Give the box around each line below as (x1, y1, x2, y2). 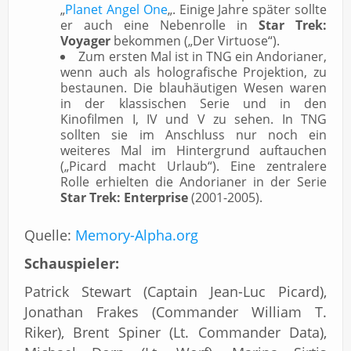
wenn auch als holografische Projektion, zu (60, 63, 327, 81)
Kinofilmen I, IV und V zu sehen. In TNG (60, 110, 327, 128)
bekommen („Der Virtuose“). (110, 31, 280, 49)
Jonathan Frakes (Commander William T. (24, 302, 327, 321)
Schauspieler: (24, 253, 119, 273)
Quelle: (24, 225, 75, 244)
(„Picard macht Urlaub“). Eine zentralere (60, 157, 327, 175)
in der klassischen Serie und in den (60, 94, 327, 112)
